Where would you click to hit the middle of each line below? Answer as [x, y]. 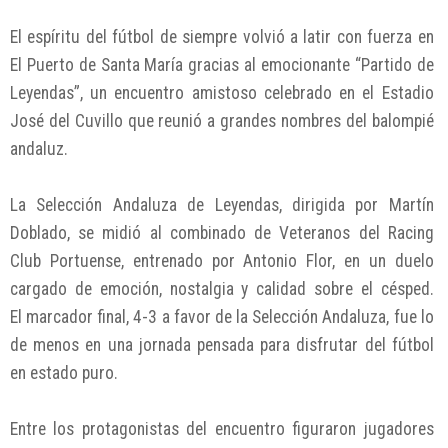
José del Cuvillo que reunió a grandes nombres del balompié [222, 121]
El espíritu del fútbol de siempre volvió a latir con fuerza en [222, 37]
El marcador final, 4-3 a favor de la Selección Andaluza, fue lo [222, 317]
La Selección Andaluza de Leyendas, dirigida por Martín [222, 205]
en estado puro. [64, 373]
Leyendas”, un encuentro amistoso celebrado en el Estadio [222, 93]
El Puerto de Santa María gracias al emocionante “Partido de [222, 65]
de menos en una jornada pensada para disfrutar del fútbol [222, 345]
